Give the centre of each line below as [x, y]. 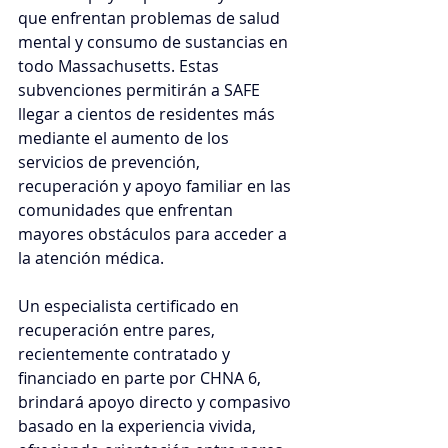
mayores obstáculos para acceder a [154, 234]
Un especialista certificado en [130, 306]
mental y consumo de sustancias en [155, 42]
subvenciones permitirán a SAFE [141, 90]
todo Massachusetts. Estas [120, 66]
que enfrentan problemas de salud [151, 18]
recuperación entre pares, [118, 330]
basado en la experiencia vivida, [139, 426]
